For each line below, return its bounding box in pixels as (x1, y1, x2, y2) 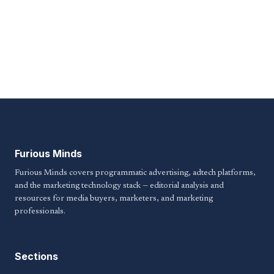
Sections (15, 250, 58, 262)
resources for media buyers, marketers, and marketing (15, 194, 213, 203)
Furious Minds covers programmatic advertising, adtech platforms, (15, 168, 256, 177)
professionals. (15, 207, 65, 216)
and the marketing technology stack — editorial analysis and (15, 181, 224, 190)
